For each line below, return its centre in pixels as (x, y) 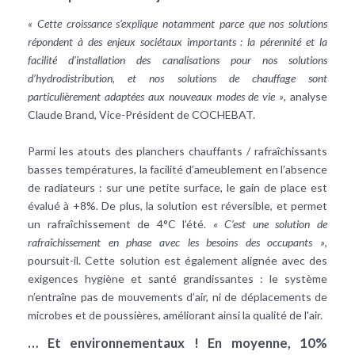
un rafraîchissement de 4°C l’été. (120, 223)
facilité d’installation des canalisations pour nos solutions (177, 59)
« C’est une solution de (270, 223)
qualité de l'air (286, 315)
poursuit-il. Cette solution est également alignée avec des (177, 260)
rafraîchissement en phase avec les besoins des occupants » (176, 242)
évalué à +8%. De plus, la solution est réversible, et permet (177, 205)
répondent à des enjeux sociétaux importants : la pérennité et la (177, 41)
